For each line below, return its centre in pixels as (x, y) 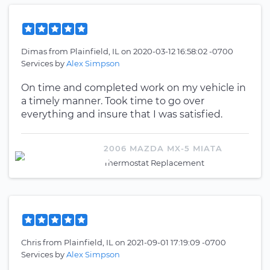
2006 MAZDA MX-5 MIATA (163, 148)
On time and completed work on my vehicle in (133, 88)
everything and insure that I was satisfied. (122, 114)
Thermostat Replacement (154, 163)
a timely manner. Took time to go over (113, 101)
